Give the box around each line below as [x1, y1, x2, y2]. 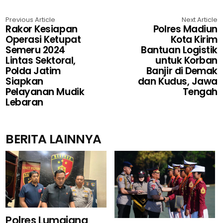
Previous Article [5, 15, 56, 25]
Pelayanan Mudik [5, 85, 85, 99]
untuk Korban [155, 54, 218, 68]
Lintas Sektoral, [5, 54, 76, 68]
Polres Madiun [153, 22, 218, 36]
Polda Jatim [5, 64, 61, 78]
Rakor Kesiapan [5, 22, 78, 36]
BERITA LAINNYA [5, 130, 102, 148]
